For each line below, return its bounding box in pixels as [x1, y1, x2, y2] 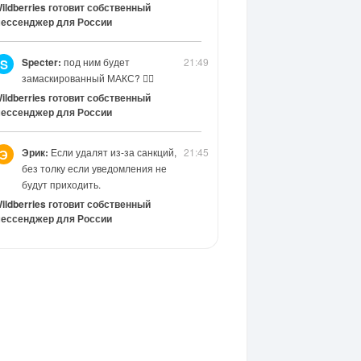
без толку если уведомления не [21, 161, 167, 176]
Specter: [21, 55, 61, 70]
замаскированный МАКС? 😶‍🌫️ [21, 71, 154, 85]
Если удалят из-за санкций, [48, 145, 176, 160]
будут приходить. [21, 177, 101, 192]
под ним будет [60, 55, 130, 69]
